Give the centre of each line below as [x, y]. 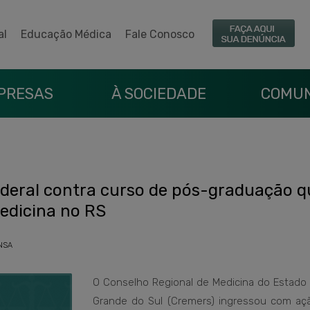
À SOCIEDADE [158, 94]
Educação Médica [66, 34]
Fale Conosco [160, 34]
